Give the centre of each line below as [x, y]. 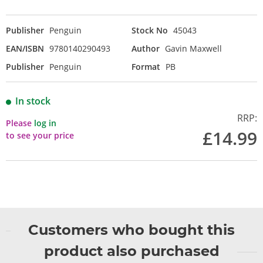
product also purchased [131, 251]
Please [20, 123]
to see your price [40, 136]
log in [45, 123]
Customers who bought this [131, 230]
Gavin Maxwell [193, 49]
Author [146, 49]
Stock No [150, 31]
